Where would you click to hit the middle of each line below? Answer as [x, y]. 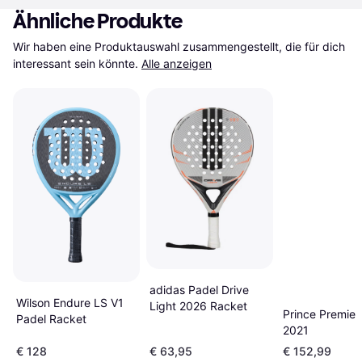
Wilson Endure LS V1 [70, 303]
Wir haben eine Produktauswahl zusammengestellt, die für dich [179, 46]
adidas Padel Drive [199, 290]
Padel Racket [51, 319]
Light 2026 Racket [198, 306]
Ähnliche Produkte [98, 21]
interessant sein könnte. [76, 63]
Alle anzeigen [177, 63]
